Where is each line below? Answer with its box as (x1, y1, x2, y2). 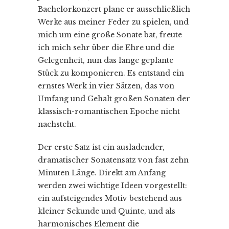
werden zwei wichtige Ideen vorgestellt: (38, 180, 187, 190)
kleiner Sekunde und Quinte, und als (38, 206, 175, 216)
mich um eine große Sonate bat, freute (38, 30, 182, 39)
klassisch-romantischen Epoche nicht (38, 106, 180, 116)
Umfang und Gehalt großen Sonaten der (38, 94, 190, 103)
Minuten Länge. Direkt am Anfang (38, 168, 166, 177)
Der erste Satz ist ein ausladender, (38, 142, 165, 152)
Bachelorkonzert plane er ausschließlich (38, 4, 190, 14)
